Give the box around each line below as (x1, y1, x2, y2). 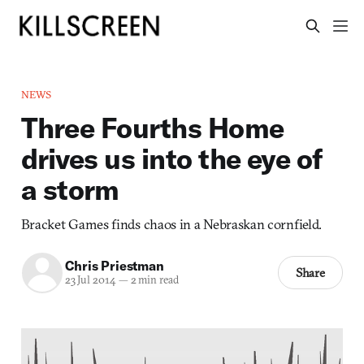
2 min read (128, 273, 179, 288)
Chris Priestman (64, 258, 164, 275)
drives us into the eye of (20, 140, 323, 176)
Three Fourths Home (20, 109, 284, 145)
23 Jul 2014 (64, 273, 116, 288)
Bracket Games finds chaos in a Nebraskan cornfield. (20, 214, 322, 232)
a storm (20, 171, 119, 207)
